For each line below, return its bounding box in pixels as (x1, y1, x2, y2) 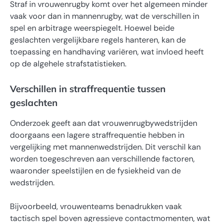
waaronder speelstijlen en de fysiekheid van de (10, 166, 181, 176)
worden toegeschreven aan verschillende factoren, (10, 154, 195, 165)
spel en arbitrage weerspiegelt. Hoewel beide (10, 23, 174, 33)
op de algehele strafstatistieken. (10, 58, 126, 69)
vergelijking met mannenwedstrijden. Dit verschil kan (10, 142, 201, 153)
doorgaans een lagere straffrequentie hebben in (10, 130, 184, 141)
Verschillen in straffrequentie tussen (10, 83, 166, 95)
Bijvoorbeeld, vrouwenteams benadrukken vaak (10, 201, 182, 212)
